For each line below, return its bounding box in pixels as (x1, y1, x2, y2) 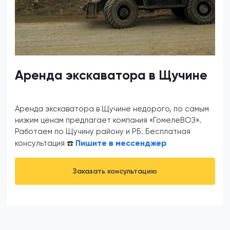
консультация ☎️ (15, 139, 75, 148)
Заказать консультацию (73, 166, 157, 176)
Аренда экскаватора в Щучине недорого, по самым (15, 104, 209, 113)
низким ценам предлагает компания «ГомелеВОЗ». (15, 116, 201, 125)
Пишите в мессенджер (75, 138, 167, 148)
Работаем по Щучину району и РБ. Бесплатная (15, 127, 190, 136)
